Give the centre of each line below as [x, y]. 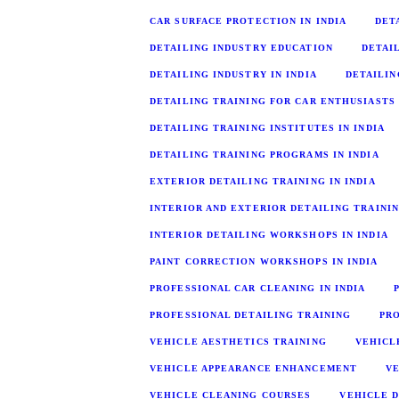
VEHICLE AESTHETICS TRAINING [238, 341]
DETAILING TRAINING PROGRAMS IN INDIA [265, 154]
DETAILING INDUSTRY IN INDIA [233, 74]
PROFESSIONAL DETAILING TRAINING [251, 314]
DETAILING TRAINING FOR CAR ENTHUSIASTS [273, 101]
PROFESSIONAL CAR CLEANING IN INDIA [258, 288]
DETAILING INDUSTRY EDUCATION [241, 47]
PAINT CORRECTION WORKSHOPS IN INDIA [264, 261]
